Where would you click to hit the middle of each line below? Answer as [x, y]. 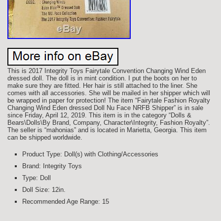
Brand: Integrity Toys [52, 166]
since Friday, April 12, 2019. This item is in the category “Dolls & [99, 115]
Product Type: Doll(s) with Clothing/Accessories [90, 154]
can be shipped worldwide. [45, 137]
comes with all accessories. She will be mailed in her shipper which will [109, 93]
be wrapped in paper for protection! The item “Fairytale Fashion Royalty [109, 100]
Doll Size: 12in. [44, 190]
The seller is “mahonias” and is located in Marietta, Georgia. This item [107, 130]
